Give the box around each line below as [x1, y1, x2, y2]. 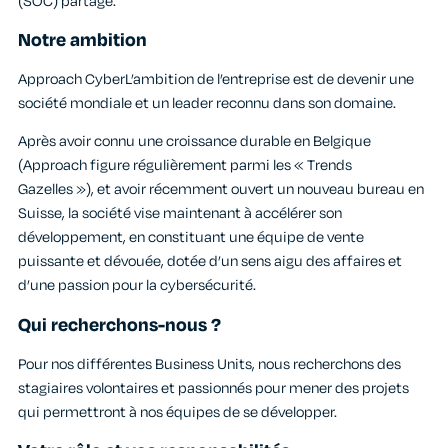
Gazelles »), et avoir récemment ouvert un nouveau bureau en [18, 179, 424, 201]
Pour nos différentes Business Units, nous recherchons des [18, 353, 401, 375]
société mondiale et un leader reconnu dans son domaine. [18, 92, 396, 114]
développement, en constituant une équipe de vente [18, 227, 364, 249]
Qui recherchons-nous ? [18, 311, 221, 338]
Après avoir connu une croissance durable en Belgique [18, 131, 371, 153]
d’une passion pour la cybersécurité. [18, 275, 256, 297]
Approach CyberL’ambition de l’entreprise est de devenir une [18, 68, 414, 90]
